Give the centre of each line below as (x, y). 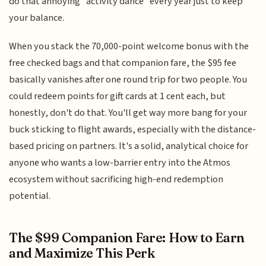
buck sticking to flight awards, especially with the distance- (133, 130)
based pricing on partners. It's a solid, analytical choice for (129, 146)
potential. (30, 196)
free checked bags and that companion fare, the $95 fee (123, 63)
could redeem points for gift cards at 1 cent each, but (118, 96)
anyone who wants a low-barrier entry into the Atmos (120, 163)
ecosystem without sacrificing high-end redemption (116, 180)
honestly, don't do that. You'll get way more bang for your (128, 113)
